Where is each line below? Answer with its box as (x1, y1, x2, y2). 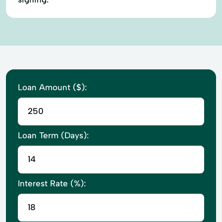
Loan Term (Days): (18, 130, 89, 140)
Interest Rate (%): (18, 178, 86, 188)
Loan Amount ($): (18, 82, 87, 92)
